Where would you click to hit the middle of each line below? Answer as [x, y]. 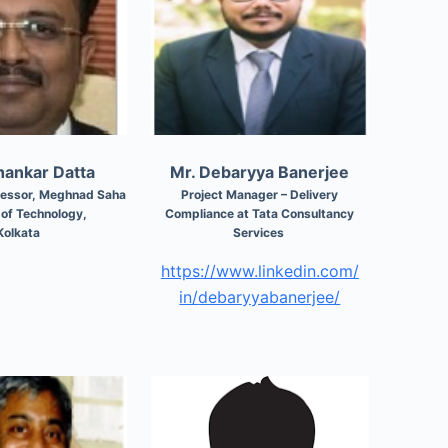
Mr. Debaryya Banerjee [260, 171]
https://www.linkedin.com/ [259, 270]
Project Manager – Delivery [260, 194]
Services [259, 232]
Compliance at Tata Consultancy [260, 213]
